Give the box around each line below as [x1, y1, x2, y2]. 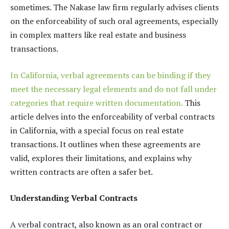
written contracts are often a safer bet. [10, 166, 153, 177]
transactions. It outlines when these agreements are [10, 138, 200, 150]
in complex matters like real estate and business [10, 29, 186, 41]
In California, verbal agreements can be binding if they [10, 69, 211, 81]
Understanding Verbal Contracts [10, 192, 138, 204]
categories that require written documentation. [10, 97, 182, 108]
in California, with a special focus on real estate [10, 124, 184, 136]
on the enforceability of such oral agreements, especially [10, 15, 218, 27]
